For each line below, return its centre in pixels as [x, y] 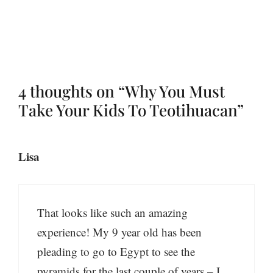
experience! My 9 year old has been [119, 232]
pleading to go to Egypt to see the [116, 251]
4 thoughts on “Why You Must [122, 91]
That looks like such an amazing [112, 212]
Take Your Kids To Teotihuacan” [131, 110]
